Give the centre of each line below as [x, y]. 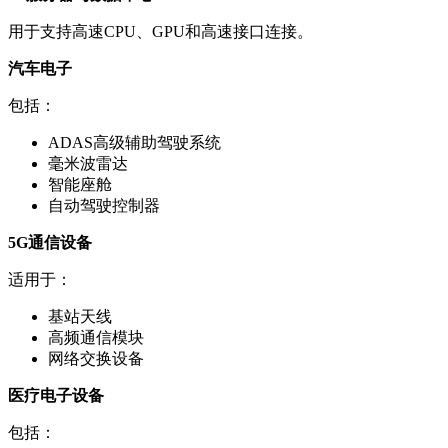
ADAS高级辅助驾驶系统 [134, 143]
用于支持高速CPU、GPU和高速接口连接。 [160, 32]
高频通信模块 [96, 338]
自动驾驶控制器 [104, 206]
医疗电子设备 [56, 396]
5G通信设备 [50, 243]
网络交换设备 [96, 359]
